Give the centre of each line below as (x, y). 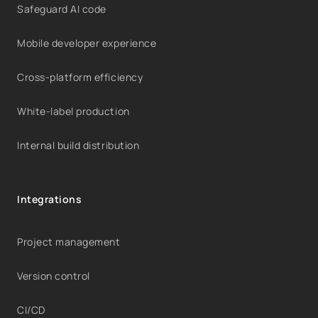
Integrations (50, 199)
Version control (54, 275)
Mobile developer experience (87, 43)
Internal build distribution (78, 145)
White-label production (73, 111)
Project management (69, 241)
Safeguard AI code (62, 9)
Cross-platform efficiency (80, 77)
